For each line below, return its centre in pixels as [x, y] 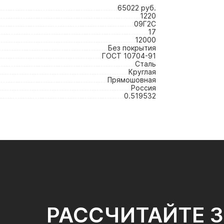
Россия [143, 88]
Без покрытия [132, 48]
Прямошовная [132, 80]
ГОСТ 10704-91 [129, 56]
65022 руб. [137, 8]
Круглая [142, 72]
